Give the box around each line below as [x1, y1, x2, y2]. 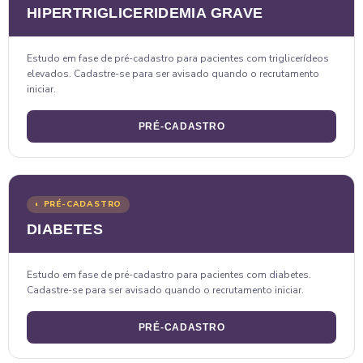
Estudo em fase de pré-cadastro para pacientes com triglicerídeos [27, 51, 329, 65]
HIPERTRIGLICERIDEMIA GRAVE [27, 4, 263, 21]
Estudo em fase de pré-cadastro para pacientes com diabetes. [27, 267, 311, 281]
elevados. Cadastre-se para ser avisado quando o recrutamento [27, 66, 319, 80]
